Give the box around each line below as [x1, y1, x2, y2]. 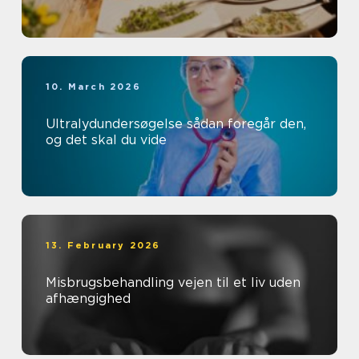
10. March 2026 [46, 81, 141, 93]
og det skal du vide [46, 132, 167, 148]
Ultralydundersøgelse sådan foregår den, [46, 116, 187, 132]
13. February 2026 [46, 240, 161, 252]
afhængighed [46, 291, 131, 307]
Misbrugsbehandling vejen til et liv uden [46, 275, 178, 291]
